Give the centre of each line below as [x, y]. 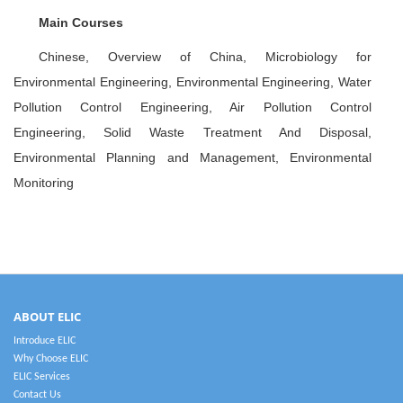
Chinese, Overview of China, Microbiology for [205, 57]
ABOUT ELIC [47, 317]
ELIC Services [42, 377]
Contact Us [37, 395]
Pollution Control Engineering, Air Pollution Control [193, 107]
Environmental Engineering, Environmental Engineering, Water [193, 82]
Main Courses [81, 22]
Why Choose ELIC [51, 359]
